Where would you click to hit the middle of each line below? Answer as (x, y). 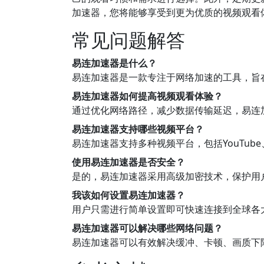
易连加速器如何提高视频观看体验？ (147, 96)
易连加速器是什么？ (114, 63)
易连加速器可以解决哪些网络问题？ (147, 228)
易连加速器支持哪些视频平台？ (138, 129)
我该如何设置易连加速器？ (128, 195)
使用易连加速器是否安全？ (128, 162)
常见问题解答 (128, 40)
